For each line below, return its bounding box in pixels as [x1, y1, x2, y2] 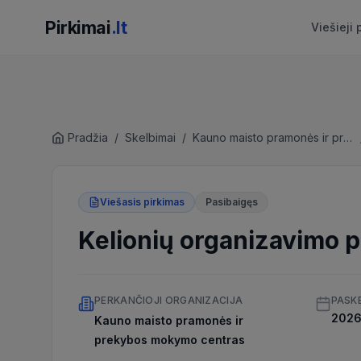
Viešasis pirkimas [100, 196, 185, 208]
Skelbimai [125, 131, 176, 144]
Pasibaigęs [205, 196, 258, 208]
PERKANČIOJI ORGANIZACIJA [94, 294, 243, 306]
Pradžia [68, 131, 108, 144]
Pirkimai [45, 17, 111, 38]
